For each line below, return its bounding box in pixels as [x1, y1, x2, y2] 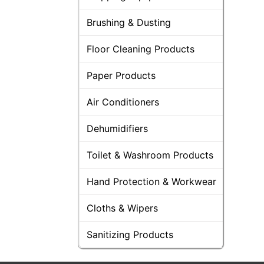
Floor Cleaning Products [87, 42, 194, 55]
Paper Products [87, 69, 156, 81]
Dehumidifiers [87, 122, 148, 134]
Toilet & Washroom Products [87, 148, 213, 161]
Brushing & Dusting [87, 16, 171, 28]
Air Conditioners [87, 95, 159, 108]
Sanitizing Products [87, 228, 173, 240]
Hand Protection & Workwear [87, 175, 216, 187]
